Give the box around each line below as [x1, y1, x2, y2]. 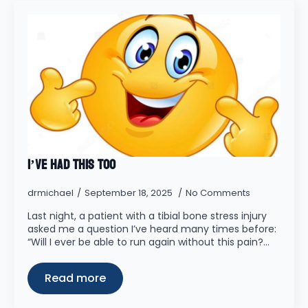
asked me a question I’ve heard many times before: [27, 222, 276, 236]
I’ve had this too [27, 153, 115, 177]
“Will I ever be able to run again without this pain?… [27, 235, 269, 249]
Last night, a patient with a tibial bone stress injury [27, 209, 267, 223]
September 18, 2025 [85, 186, 175, 199]
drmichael [27, 186, 74, 199]
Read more [45, 270, 106, 286]
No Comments [186, 186, 250, 199]
